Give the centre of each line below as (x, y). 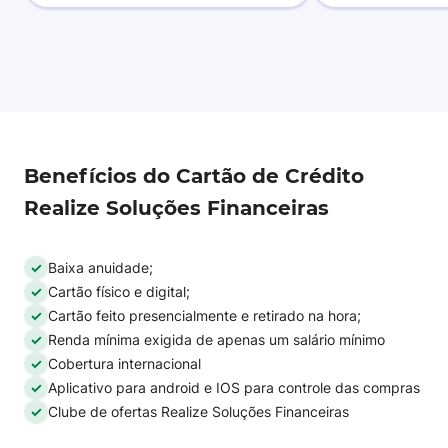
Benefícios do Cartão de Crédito (194, 176)
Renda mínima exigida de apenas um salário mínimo (216, 339)
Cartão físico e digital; (119, 291)
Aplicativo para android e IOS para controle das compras (234, 387)
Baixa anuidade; (100, 267)
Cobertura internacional (124, 363)
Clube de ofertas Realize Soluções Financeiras (198, 411)
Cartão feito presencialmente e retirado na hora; (204, 315)
